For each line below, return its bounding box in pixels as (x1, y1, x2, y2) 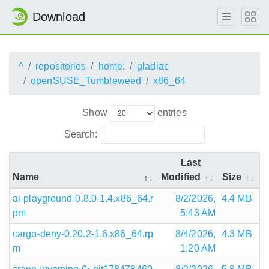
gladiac (137, 61, 169, 71)
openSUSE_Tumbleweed (31, 76, 142, 86)
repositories (35, 61, 86, 71)
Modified (161, 171, 201, 182)
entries (154, 107, 187, 118)
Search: (64, 128, 98, 139)
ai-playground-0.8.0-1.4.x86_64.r (13, 193, 154, 204)
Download (32, 10, 85, 23)
